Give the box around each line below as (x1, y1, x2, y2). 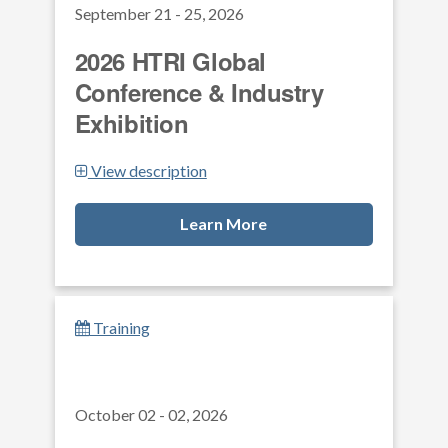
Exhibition (74, 106, 189, 140)
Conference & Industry (74, 75, 324, 109)
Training (89, 318, 150, 337)
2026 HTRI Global (74, 44, 266, 78)
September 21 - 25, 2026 (74, 4, 244, 23)
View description (87, 161, 207, 180)
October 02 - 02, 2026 (74, 405, 228, 424)
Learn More (180, 214, 268, 233)
